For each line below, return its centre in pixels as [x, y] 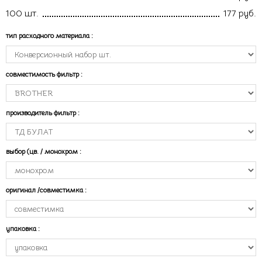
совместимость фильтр [43, 74]
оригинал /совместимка [45, 190]
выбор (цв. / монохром [43, 151]
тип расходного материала [49, 35]
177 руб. [240, 13]
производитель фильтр [42, 113]
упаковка [22, 228]
